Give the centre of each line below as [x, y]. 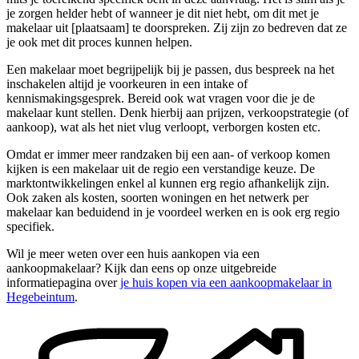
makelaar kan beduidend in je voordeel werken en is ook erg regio [173, 212]
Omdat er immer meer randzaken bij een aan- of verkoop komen [168, 155]
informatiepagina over [63, 283]
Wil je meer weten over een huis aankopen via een [133, 254]
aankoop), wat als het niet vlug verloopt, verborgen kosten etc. [163, 127]
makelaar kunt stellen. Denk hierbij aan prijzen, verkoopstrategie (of [177, 113]
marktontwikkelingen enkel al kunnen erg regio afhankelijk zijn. [168, 184]
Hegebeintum [40, 297]
